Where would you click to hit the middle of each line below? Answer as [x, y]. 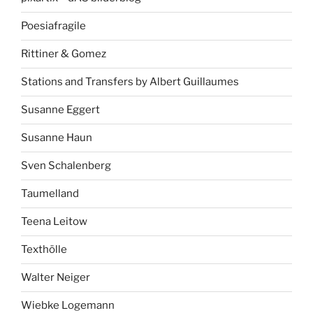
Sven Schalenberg [66, 166]
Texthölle [44, 250]
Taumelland [50, 194]
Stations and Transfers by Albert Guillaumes [130, 82]
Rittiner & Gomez [64, 54]
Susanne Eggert [60, 110]
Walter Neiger [56, 278]
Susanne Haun [57, 138]
